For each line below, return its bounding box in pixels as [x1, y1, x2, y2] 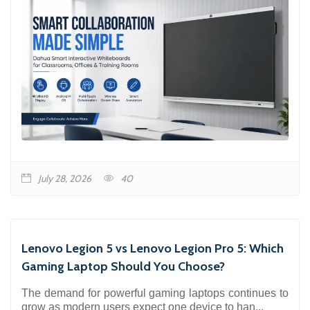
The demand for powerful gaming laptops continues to [21, 286, 289, 299]
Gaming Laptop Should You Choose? [21, 258, 225, 274]
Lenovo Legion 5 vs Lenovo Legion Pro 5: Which [21, 240, 284, 256]
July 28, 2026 [38, 172, 91, 185]
